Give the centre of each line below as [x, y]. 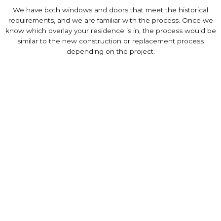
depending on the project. [110, 51]
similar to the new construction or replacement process [110, 41]
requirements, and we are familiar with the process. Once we [110, 20]
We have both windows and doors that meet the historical [110, 10]
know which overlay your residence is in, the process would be [110, 31]
